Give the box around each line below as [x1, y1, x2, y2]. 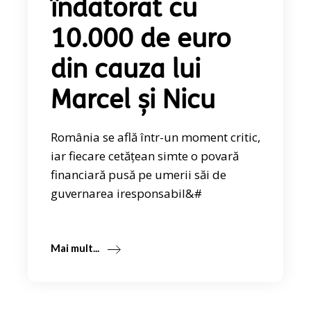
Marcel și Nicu [51, 88, 216, 116]
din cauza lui [51, 58, 201, 85]
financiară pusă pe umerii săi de [51, 167, 227, 183]
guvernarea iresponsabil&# [51, 185, 203, 202]
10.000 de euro [51, 27, 232, 55]
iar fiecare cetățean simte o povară [51, 148, 239, 165]
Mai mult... [51, 242, 100, 255]
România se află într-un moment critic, [51, 129, 261, 146]
